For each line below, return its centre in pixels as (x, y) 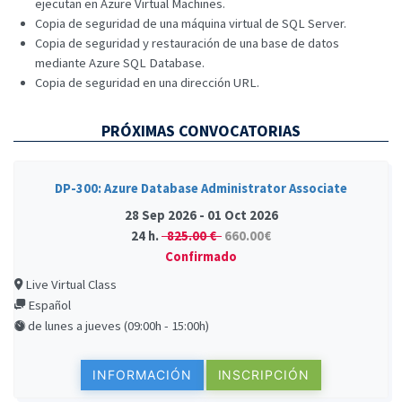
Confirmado (201, 257)
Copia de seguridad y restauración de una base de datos (187, 43)
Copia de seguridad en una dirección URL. (147, 82)
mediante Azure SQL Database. (120, 62)
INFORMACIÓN (142, 374)
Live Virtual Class (70, 284)
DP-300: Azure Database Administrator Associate (201, 188)
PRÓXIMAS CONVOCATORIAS (201, 131)
